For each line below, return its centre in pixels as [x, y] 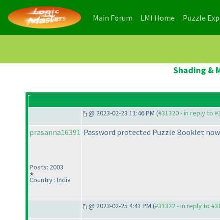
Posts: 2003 [46, 167]
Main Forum [113, 17]
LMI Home [158, 17]
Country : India [50, 180]
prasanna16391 [55, 132]
